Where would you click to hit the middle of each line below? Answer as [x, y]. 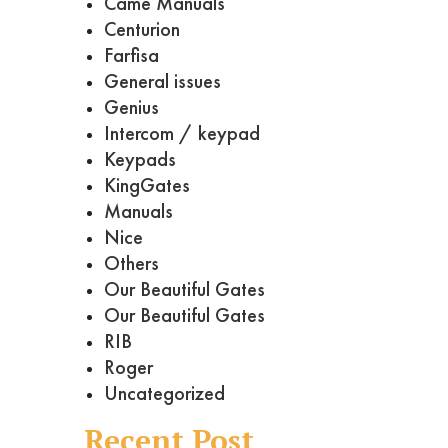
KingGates [146, 185]
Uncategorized [164, 393]
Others [131, 263]
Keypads [139, 159]
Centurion [141, 29]
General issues [162, 81]
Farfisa [131, 55]
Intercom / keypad [181, 133]
